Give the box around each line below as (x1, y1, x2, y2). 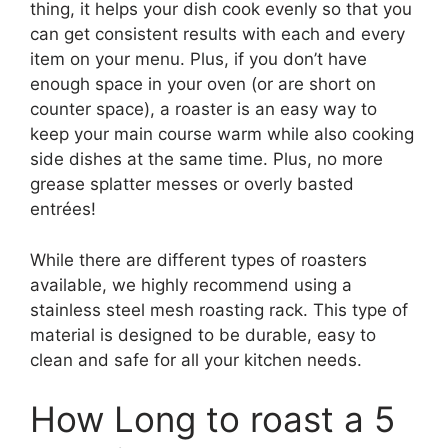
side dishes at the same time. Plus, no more (30, 149, 383, 170)
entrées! (30, 199, 96, 220)
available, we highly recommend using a (30, 274, 352, 295)
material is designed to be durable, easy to (30, 324, 376, 345)
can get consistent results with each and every (30, 24, 405, 45)
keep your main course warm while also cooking (30, 124, 414, 145)
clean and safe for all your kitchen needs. (30, 349, 362, 370)
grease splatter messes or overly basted (30, 174, 354, 195)
